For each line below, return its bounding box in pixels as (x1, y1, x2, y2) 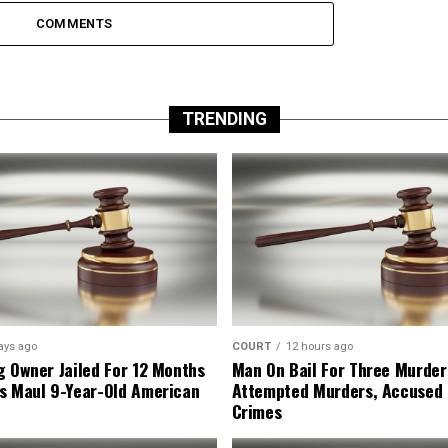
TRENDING (181, 109, 267, 129)
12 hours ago (285, 340, 353, 354)
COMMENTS (35, 16, 113, 31)
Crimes (231, 398, 282, 425)
